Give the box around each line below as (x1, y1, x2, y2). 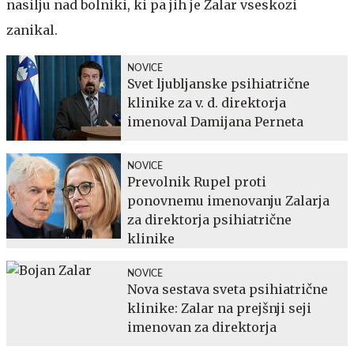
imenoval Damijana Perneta (127, 113, 303, 130)
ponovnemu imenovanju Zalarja (127, 192, 330, 209)
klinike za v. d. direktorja (127, 94, 286, 111)
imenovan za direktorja (127, 318, 277, 335)
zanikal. (6, 21, 58, 38)
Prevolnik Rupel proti (127, 173, 266, 190)
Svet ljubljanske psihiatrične (127, 75, 310, 92)
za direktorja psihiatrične (127, 211, 292, 228)
